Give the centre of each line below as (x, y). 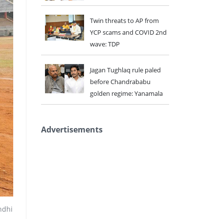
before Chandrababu (120, 82)
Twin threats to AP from (124, 21)
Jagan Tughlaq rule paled (125, 70)
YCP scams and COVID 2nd (128, 32)
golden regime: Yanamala (126, 93)
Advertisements (72, 130)
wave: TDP (105, 44)
